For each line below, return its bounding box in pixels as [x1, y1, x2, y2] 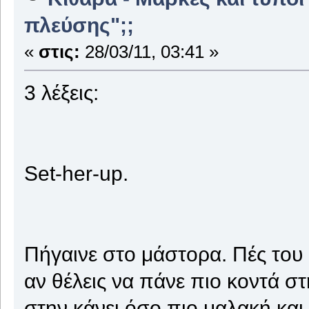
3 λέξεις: [23, 81, 99, 105]
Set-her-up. [23, 161, 128, 186]
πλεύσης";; [23, 13, 134, 37]
